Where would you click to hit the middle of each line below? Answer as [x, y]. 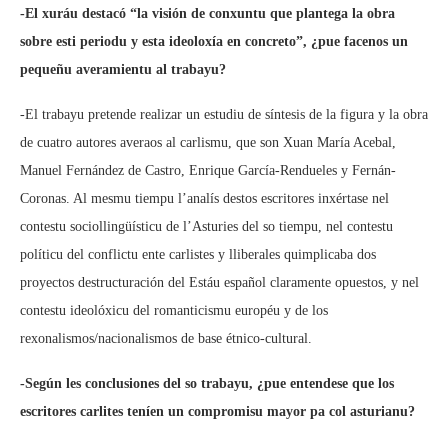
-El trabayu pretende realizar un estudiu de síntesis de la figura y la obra [224, 114]
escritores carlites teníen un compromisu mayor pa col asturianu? [217, 411]
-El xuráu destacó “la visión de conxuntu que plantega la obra [207, 13]
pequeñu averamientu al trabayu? [123, 69]
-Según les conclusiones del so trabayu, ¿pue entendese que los [207, 383]
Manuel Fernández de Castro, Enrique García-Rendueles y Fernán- [208, 170]
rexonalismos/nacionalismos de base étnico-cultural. [166, 338]
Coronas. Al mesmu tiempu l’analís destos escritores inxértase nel [204, 198]
